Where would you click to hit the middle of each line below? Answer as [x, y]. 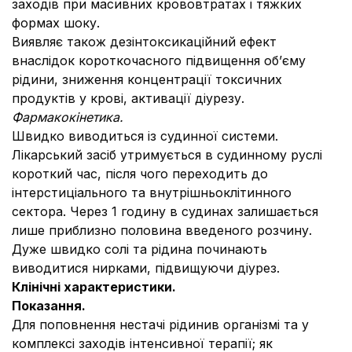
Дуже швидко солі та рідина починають [139, 249]
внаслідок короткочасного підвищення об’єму [159, 60]
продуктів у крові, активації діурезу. [128, 98]
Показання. [49, 306]
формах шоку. [56, 23]
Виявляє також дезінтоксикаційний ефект [144, 42]
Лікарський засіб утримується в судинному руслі [167, 155]
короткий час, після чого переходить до [140, 174]
